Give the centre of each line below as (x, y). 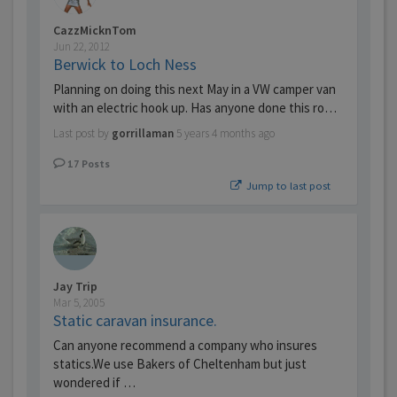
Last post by (82, 134)
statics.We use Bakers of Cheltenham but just (180, 364)
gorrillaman (143, 134)
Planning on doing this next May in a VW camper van (195, 90)
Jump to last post (287, 186)
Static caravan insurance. (135, 321)
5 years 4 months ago (226, 134)
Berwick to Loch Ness (125, 65)
